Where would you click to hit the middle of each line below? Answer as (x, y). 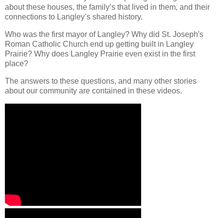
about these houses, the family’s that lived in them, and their (107, 7)
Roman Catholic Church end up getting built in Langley (99, 44)
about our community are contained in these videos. (93, 91)
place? (17, 63)
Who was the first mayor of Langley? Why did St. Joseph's (104, 34)
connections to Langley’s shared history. (74, 17)
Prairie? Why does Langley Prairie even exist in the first (100, 54)
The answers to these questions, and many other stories (101, 81)
